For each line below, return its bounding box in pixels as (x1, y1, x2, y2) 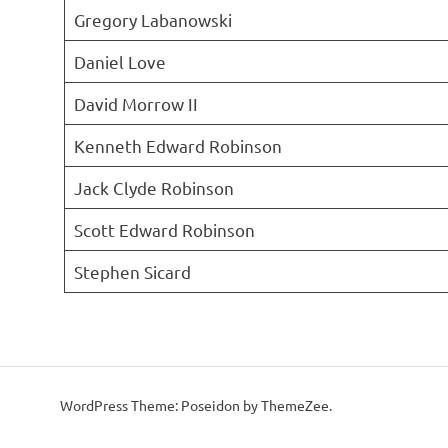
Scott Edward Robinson (73, 218, 255, 240)
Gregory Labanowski (73, 8, 232, 30)
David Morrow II (73, 92, 198, 114)
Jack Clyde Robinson (73, 176, 234, 198)
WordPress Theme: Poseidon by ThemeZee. (60, 396, 332, 415)
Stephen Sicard (73, 260, 191, 282)
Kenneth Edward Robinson (73, 134, 282, 156)
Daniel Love (73, 50, 166, 72)
